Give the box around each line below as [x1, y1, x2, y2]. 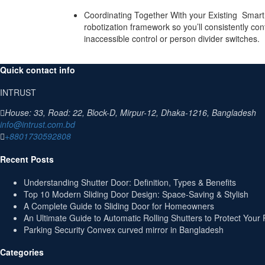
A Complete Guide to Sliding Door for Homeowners [24, 199, 214, 212]
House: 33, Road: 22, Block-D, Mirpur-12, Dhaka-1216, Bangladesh [5, 106, 256, 119]
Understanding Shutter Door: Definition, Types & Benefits [24, 176, 236, 188]
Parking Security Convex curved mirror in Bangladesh [24, 223, 224, 235]
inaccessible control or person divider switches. [84, 33, 260, 45]
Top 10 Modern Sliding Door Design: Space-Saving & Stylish [24, 188, 248, 200]
